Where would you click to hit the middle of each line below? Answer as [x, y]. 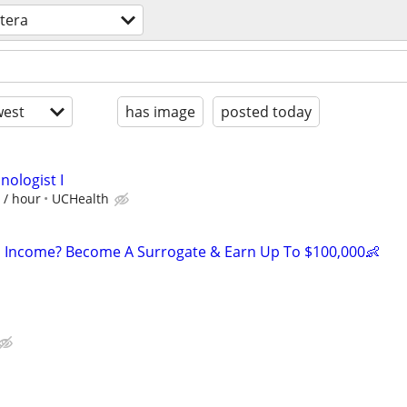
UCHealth [80, 199]
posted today [266, 112]
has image [160, 112]
